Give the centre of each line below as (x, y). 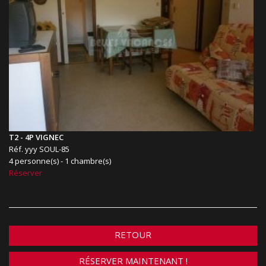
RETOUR (133, 235)
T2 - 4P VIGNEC (36, 137)
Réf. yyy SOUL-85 (39, 149)
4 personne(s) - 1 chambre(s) (60, 161)
